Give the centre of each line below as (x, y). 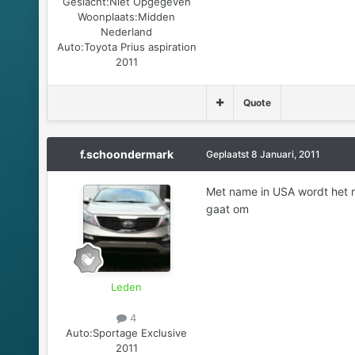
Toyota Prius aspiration (140, 46)
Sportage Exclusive (140, 332)
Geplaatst (228, 154)
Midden (157, 16)
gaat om (227, 208)
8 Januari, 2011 (285, 154)
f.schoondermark (126, 154)
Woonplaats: (108, 16)
